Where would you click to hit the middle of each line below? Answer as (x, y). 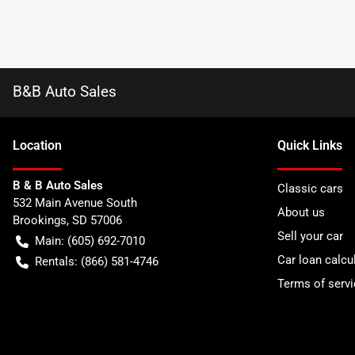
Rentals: (56, 261)
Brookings (40, 220)
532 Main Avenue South (75, 203)
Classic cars (310, 189)
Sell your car (310, 236)
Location (37, 145)
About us (301, 212)
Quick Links (310, 145)
